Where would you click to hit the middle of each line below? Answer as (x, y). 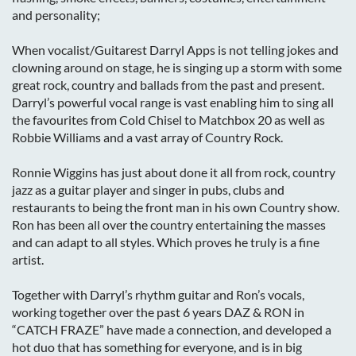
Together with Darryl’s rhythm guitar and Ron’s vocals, (158, 294)
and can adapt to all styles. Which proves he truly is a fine (166, 242)
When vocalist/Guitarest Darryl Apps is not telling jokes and (175, 50)
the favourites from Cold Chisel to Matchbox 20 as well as (168, 120)
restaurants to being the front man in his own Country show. (176, 207)
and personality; (56, 15)
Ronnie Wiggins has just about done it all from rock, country (174, 172)
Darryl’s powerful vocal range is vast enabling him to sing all (173, 102)
